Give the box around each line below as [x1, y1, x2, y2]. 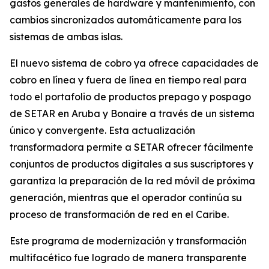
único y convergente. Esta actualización [10, 124, 195, 136]
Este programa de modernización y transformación [10, 235, 247, 247]
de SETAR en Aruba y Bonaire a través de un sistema [10, 107, 255, 119]
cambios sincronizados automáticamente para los [10, 14, 241, 26]
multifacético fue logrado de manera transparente [10, 252, 247, 264]
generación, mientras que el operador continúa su [10, 192, 242, 204]
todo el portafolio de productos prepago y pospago [10, 91, 251, 103]
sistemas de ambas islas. [10, 31, 122, 43]
